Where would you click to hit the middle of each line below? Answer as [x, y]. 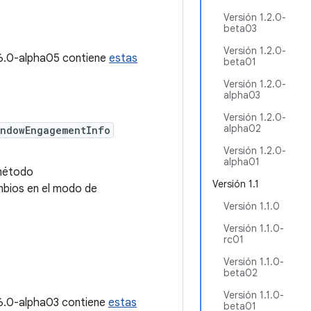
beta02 [241, 273]
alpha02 [242, 128]
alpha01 [242, 162]
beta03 [240, 28]
